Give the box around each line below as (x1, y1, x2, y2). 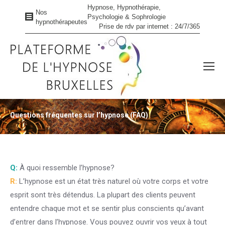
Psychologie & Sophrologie (87, 13, 166, 21)
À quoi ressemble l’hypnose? (18, 163, 115, 172)
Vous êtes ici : (89, 111, 136, 121)
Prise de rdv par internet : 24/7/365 (99, 23, 200, 30)
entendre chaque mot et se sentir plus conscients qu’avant (10, 204, 204, 213)
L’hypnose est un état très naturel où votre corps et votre (17, 177, 208, 186)
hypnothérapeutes (36, 18, 87, 26)
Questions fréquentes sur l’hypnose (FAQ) (10, 111, 148, 119)
